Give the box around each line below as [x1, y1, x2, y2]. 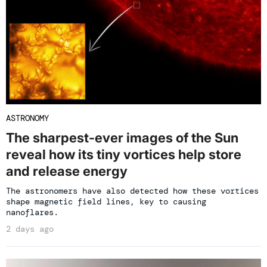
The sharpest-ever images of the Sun [6, 129, 238, 145]
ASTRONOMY [6, 112, 49, 123]
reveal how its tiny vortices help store [6, 146, 241, 162]
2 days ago [6, 223, 54, 234]
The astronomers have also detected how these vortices [6, 185, 259, 196]
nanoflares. [6, 206, 58, 218]
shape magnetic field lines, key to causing [6, 195, 206, 207]
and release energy [6, 163, 128, 179]
